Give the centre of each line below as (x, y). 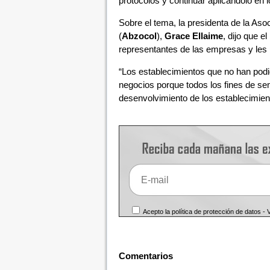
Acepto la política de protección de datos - (205, 212)
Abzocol (139, 36)
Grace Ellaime (193, 36)
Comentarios (146, 256)
